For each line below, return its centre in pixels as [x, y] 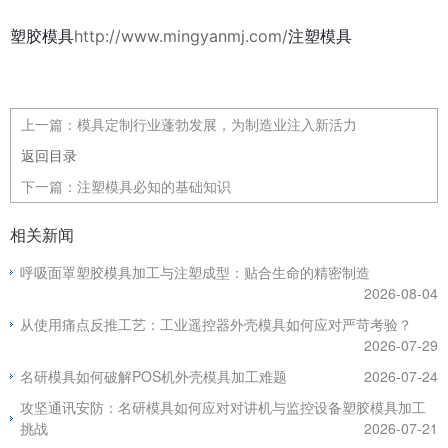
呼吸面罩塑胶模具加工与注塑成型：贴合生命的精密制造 [195, 272]
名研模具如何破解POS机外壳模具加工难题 [153, 376]
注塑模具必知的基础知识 [154, 186]
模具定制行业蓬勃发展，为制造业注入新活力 [217, 124]
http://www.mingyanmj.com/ [181, 36]
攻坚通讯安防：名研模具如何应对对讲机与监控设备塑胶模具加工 [223, 407]
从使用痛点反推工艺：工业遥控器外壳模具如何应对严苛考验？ [216, 324]
